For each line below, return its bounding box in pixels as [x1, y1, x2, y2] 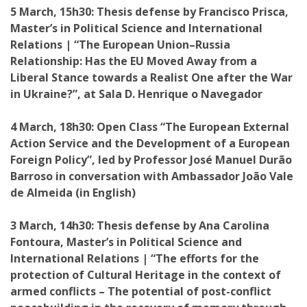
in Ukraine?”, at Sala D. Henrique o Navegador [10, 86, 262, 101]
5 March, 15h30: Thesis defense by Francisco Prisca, [10, 4, 288, 19]
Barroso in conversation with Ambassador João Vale [10, 169, 293, 184]
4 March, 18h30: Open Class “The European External [10, 119, 289, 134]
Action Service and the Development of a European [10, 136, 290, 151]
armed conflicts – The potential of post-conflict [10, 284, 271, 299]
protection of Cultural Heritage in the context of [10, 267, 281, 282]
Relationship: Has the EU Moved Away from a [10, 53, 257, 69]
